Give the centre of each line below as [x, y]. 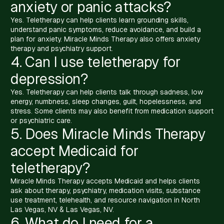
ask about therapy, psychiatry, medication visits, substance [105, 190]
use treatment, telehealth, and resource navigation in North [105, 200]
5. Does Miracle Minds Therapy [108, 133]
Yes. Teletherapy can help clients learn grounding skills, [99, 20]
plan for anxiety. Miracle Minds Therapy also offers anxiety [105, 39]
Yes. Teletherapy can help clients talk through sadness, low [107, 92]
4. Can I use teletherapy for [95, 61]
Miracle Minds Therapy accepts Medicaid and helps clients [105, 181]
